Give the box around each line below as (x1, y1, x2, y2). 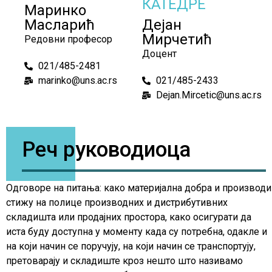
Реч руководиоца (22, 137, 191, 162)
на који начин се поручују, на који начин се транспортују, (6, 240, 256, 253)
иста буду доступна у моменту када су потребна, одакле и (6, 226, 267, 238)
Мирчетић (142, 30, 212, 48)
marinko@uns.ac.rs (38, 74, 117, 86)
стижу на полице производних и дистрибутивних (6, 197, 228, 209)
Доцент (142, 47, 177, 59)
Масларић (24, 16, 95, 33)
